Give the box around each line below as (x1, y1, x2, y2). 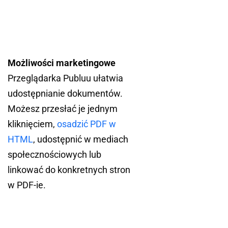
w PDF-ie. (8, 180, 46, 191)
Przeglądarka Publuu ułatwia (8, 73, 123, 84)
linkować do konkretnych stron (8, 164, 130, 176)
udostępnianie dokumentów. (8, 88, 123, 99)
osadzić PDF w (57, 119, 116, 130)
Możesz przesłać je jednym (8, 103, 118, 115)
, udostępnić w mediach (33, 134, 128, 145)
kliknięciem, (8, 119, 57, 130)
